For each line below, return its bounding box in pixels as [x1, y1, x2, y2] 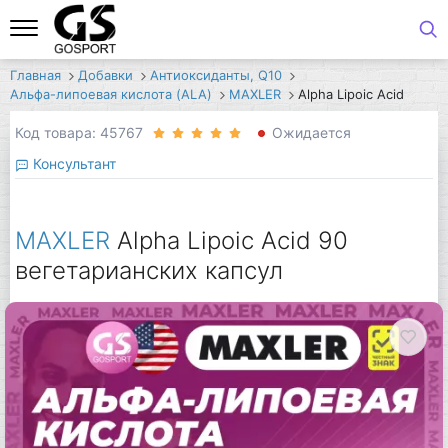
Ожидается [271, 124, 351, 142]
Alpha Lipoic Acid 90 [116, 226, 348, 256]
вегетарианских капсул [14, 256, 283, 286]
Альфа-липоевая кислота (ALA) [10, 86, 212, 103]
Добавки [77, 67, 133, 84]
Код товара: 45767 [14, 124, 143, 142]
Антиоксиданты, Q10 [149, 67, 282, 84]
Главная [10, 67, 61, 84]
